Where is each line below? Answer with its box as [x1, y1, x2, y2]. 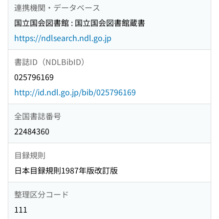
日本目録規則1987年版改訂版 [14, 164, 118, 176]
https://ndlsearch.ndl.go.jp [14, 32, 111, 44]
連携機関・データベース [14, 1, 100, 13]
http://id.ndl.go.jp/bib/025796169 [14, 86, 136, 98]
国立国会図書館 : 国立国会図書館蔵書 [14, 17, 145, 29]
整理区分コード [14, 188, 69, 200]
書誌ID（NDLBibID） [14, 55, 89, 67]
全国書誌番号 [14, 109, 61, 122]
